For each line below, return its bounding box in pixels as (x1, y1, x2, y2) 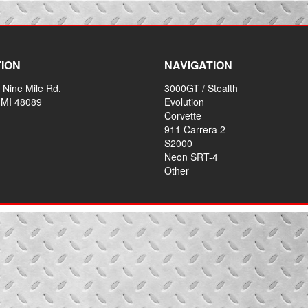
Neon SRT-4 (164, 150, 218, 164)
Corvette (164, 109, 201, 122)
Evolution (164, 95, 204, 109)
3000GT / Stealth (164, 81, 238, 95)
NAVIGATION (164, 57, 232, 73)
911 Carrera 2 (164, 122, 225, 136)
